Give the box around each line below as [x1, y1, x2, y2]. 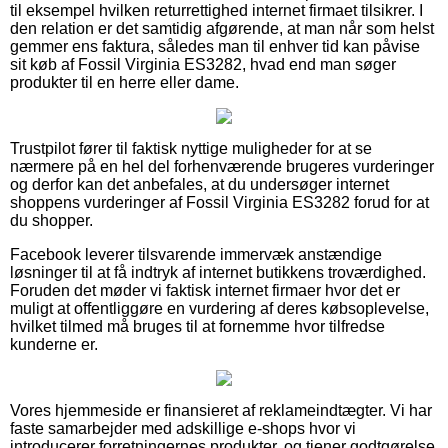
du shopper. [10, 211, 93, 229]
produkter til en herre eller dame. [10, 73, 239, 91]
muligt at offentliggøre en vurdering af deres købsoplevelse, [10, 299, 429, 317]
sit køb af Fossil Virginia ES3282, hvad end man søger [10, 55, 396, 73]
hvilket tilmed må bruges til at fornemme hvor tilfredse [10, 317, 385, 335]
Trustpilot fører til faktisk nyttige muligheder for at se [10, 139, 372, 157]
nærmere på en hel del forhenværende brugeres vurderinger [10, 157, 434, 175]
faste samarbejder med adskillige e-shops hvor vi [10, 419, 356, 437]
